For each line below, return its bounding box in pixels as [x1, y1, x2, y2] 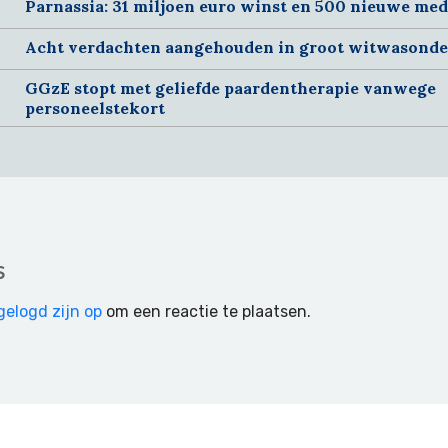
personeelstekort [24, 97, 165, 118]
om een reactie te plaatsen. [102, 301, 311, 321]
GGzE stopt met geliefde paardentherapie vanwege [24, 77, 436, 98]
